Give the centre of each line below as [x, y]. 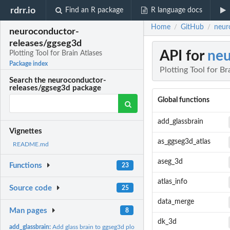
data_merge [176, 202]
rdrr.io [23, 10]
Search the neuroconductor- [58, 81]
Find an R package [94, 10]
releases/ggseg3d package [55, 88]
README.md [31, 145]
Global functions [183, 100]
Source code [31, 188]
